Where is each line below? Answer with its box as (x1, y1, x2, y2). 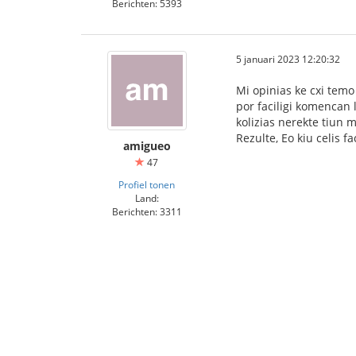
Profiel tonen (118, 178, 175, 191)
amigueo (122, 138, 171, 153)
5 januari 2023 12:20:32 (236, 52, 340, 65)
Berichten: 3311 (111, 205, 182, 218)
